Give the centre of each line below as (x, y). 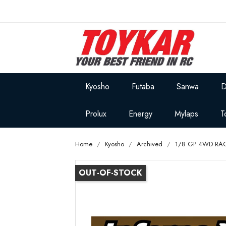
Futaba (143, 87)
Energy (141, 114)
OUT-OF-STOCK (111, 173)
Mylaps (187, 114)
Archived (150, 144)
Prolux (96, 114)
